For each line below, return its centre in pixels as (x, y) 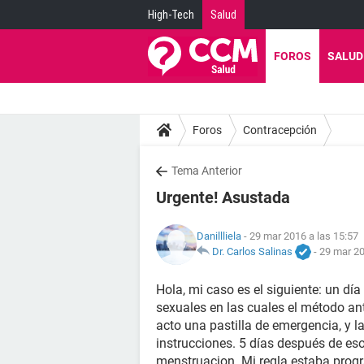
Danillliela (219, 236)
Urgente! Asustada (223, 197)
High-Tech (171, 15)
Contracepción (280, 130)
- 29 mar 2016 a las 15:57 (300, 236)
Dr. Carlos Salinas (252, 251)
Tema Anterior (207, 171)
